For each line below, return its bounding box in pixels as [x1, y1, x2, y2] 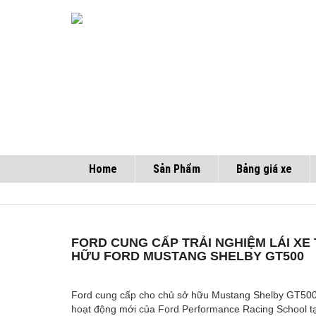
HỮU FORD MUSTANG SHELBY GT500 [71, 249, 304, 263]
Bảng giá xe [236, 162, 292, 176]
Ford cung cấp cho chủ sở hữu [71, 289, 212, 300]
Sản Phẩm [153, 162, 200, 176]
